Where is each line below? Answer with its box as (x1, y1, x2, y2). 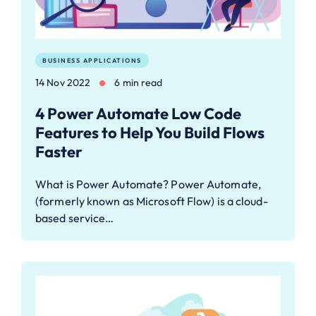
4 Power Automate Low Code (35, 103, 241, 123)
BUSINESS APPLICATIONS (42, 56, 142, 65)
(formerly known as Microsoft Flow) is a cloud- (35, 193, 268, 208)
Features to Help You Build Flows (35, 122, 265, 142)
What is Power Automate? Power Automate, (35, 176, 261, 191)
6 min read (114, 75, 163, 89)
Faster (35, 141, 83, 162)
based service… (35, 210, 114, 225)
